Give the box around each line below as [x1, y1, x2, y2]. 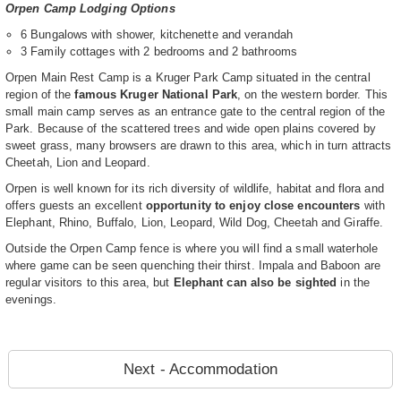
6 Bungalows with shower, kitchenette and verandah [21, 28, 293, 42]
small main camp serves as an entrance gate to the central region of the [5, 105, 386, 119]
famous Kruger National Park [74, 88, 238, 102]
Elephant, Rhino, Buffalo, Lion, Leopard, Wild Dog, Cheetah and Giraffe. [5, 216, 384, 230]
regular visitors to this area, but [5, 276, 174, 290]
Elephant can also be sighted [173, 276, 337, 290]
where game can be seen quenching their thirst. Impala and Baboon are [5, 259, 380, 273]
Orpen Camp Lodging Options [5, 2, 175, 16]
